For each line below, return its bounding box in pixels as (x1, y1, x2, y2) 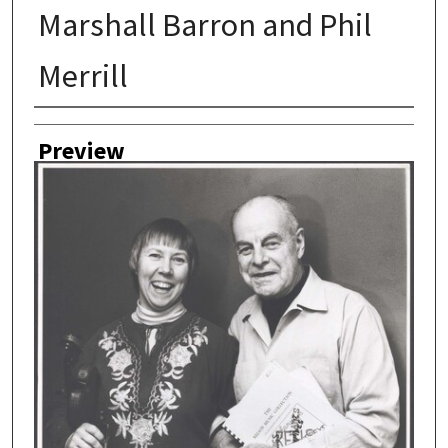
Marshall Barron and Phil (37, 5, 372, 46)
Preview (37, 134, 125, 166)
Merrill (37, 56, 128, 97)
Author (33, 111, 103, 143)
